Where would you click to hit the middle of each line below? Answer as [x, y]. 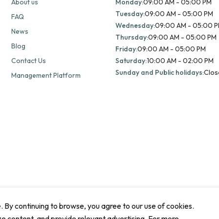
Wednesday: [135, 26]
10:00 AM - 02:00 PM [180, 61]
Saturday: [131, 61]
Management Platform [46, 76]
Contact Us [28, 61]
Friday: [126, 49]
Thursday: [131, 37]
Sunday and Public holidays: [159, 73]
